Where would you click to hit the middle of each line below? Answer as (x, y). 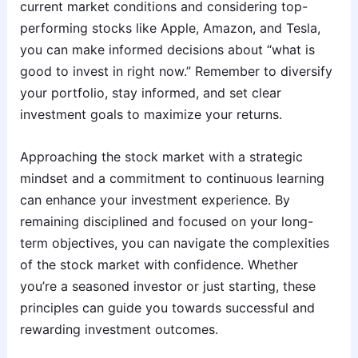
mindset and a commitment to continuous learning (172, 178)
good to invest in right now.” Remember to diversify (176, 72)
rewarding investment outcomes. (119, 329)
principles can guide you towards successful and (167, 307)
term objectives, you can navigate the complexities (174, 243)
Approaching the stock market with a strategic (161, 156)
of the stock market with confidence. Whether (159, 264)
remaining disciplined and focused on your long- (166, 221)
